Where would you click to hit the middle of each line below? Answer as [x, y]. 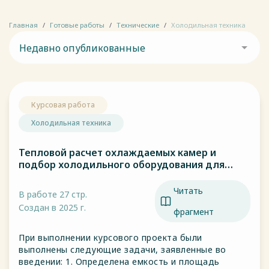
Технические [138, 25]
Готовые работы [77, 25]
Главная [23, 25]
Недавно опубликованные [82, 48]
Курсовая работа [63, 105]
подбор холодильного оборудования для [122, 165]
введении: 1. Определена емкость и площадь [119, 261]
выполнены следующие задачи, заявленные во [122, 249]
